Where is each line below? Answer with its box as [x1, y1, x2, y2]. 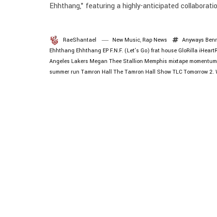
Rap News [142, 36, 167, 44]
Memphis [144, 58, 167, 65]
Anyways [182, 36, 204, 44]
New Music [112, 36, 140, 44]
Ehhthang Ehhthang [49, 47, 101, 54]
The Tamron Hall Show [113, 68, 171, 76]
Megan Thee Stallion [90, 58, 143, 65]
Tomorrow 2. [184, 68, 214, 76]
